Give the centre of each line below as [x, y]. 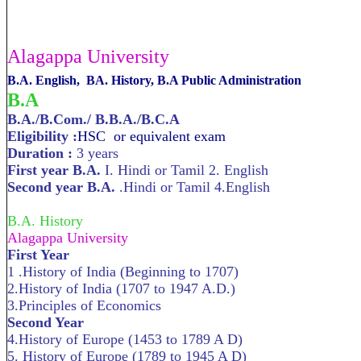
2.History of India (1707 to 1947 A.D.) [121, 288]
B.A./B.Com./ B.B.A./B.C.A [102, 119]
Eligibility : [42, 136]
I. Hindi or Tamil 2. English [187, 170]
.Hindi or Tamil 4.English [195, 187]
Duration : [42, 153]
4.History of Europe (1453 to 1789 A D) [125, 339]
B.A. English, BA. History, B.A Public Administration [154, 80]
